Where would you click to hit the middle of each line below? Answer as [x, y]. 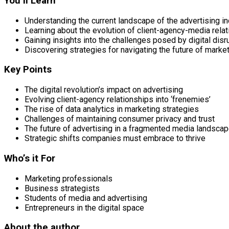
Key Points [28, 70]
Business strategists [62, 188]
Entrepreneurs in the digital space [84, 208]
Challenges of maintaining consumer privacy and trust [120, 119]
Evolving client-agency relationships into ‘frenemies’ [118, 100]
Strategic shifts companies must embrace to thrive [115, 139]
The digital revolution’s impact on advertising [104, 90]
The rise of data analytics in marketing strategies [112, 109]
